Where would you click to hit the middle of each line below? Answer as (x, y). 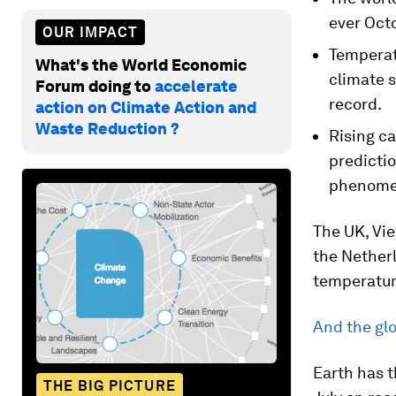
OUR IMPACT (90, 32)
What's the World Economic (141, 65)
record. (355, 104)
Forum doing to (95, 86)
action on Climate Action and (146, 107)
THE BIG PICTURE (110, 385)
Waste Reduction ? (107, 128)
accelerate (196, 86)
